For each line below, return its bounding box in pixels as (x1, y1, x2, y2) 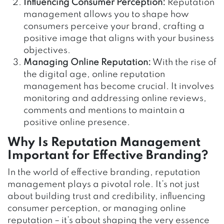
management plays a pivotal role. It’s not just (7, 179, 199, 189)
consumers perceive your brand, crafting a (23, 21, 204, 31)
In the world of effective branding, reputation (7, 167, 200, 177)
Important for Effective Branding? (7, 149, 208, 162)
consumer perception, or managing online (7, 203, 186, 213)
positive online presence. (23, 117, 130, 127)
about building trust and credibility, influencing (7, 191, 205, 201)
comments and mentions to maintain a (23, 105, 185, 115)
